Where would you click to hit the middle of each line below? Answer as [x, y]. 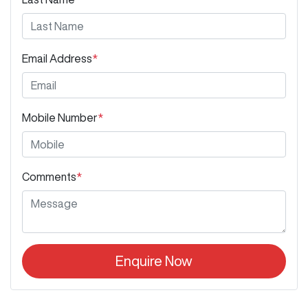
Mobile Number [60, 118]
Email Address [57, 59]
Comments [49, 177]
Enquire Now [154, 261]
